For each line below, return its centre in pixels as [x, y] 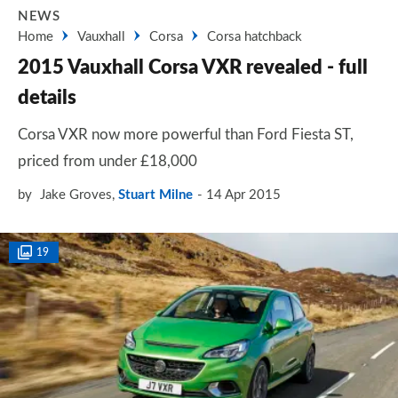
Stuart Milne [155, 195]
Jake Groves [76, 195]
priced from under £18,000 [107, 161]
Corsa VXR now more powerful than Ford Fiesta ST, [186, 135]
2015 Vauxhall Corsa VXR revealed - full [193, 68]
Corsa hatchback [255, 37]
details [47, 98]
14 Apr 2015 [243, 195]
